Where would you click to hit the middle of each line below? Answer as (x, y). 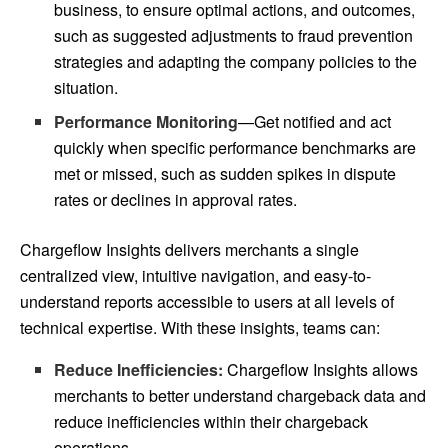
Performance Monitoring (146, 121)
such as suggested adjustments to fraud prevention (234, 35)
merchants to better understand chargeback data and (240, 395)
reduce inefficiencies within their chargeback (211, 421)
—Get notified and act (315, 121)
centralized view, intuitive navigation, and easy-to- (195, 275)
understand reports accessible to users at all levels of (207, 301)
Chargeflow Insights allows (321, 369)
